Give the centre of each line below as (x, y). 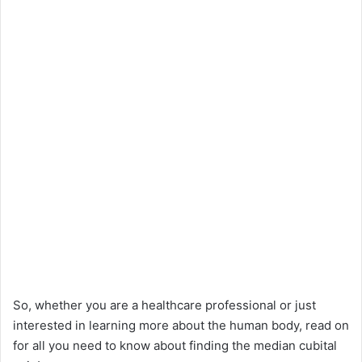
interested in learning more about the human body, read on (181, 325)
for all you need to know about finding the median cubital (175, 345)
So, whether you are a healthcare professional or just (164, 305)
